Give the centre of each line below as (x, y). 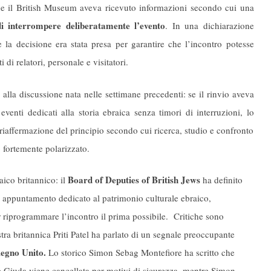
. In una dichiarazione (210, 26)
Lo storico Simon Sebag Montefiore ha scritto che (140, 253)
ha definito (221, 180)
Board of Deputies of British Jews (134, 180)
